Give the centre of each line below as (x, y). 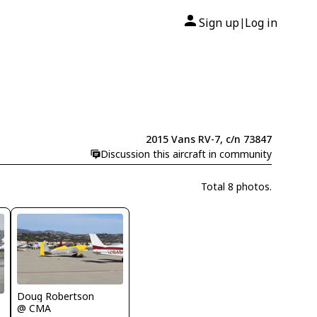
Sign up (219, 23)
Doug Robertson (56, 296)
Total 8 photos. (236, 186)
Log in (261, 23)
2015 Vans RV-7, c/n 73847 (208, 139)
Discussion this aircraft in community (186, 154)
